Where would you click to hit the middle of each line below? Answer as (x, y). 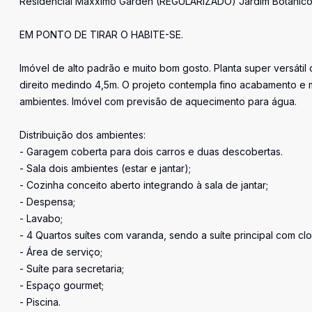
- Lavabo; (41, 218)
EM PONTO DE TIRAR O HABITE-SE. (101, 34)
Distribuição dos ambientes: (83, 135)
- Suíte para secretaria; (72, 268)
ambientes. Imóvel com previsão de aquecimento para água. (158, 101)
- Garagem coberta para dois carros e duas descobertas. (151, 151)
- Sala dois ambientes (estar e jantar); (105, 168)
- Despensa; (47, 202)
